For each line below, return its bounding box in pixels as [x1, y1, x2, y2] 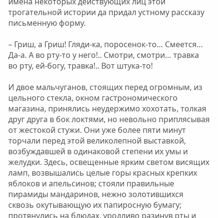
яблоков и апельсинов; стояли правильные [8, 178, 174, 189]
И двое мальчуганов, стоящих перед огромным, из [8, 82, 202, 92]
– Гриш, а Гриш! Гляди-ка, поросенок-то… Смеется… [8, 39, 203, 50]
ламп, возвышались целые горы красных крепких [8, 167, 197, 178]
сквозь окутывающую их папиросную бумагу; [8, 200, 182, 210]
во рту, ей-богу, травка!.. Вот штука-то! [8, 60, 153, 71]
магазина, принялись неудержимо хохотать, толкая [8, 103, 206, 114]
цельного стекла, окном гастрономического [8, 92, 178, 103]
